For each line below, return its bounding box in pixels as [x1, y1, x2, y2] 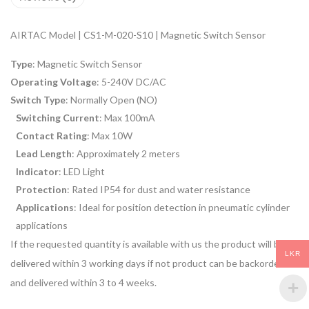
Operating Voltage [10, 76, 97, 88]
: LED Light [59, 166, 105, 178]
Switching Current [16, 112, 99, 124]
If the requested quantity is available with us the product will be [10, 238, 285, 250]
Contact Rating [16, 130, 87, 142]
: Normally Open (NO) [66, 94, 157, 106]
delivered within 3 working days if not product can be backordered [10, 257, 294, 270]
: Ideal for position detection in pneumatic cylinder [74, 201, 290, 214]
